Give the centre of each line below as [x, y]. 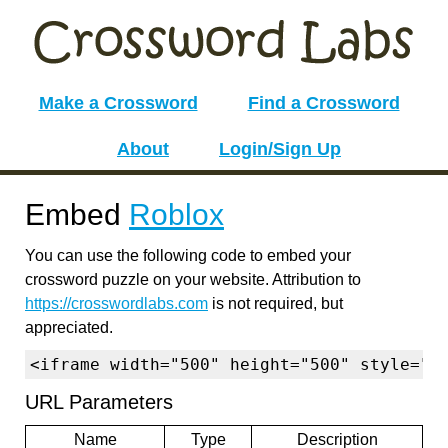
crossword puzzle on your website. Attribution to [193, 279]
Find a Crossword [323, 103]
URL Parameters [99, 402]
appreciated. [69, 327]
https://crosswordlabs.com [116, 303]
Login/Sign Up [280, 149]
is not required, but [275, 303]
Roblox [176, 214]
